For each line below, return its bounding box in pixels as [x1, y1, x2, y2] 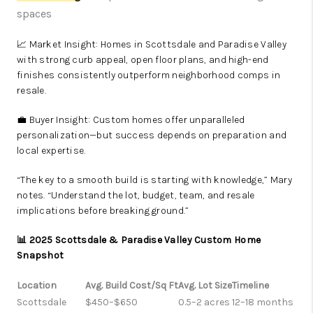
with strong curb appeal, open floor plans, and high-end [17, 54, 269, 66]
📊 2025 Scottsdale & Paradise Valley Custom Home [17, 234, 261, 247]
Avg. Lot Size [178, 279, 232, 292]
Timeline [232, 279, 269, 292]
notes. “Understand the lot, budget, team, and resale [17, 189, 255, 202]
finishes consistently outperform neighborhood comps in [17, 69, 281, 82]
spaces [17, 7, 52, 21]
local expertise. [17, 145, 86, 157]
